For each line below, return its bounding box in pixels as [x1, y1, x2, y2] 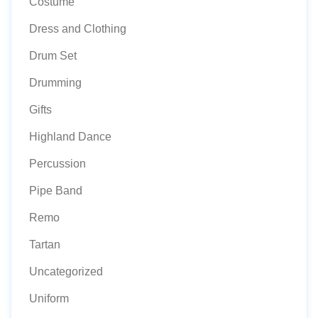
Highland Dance [29, 130, 111, 143]
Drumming [29, 76, 82, 89]
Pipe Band [29, 184, 82, 197]
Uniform [29, 292, 69, 305]
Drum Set [29, 49, 77, 62]
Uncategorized [29, 265, 103, 278]
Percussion [29, 157, 86, 170]
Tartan [29, 238, 60, 251]
